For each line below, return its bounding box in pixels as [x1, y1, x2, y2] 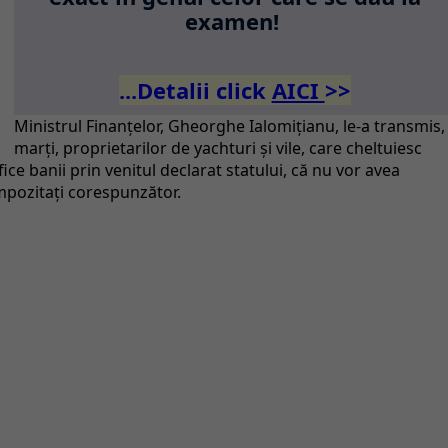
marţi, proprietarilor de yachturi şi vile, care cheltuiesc [14, 137, 423, 159]
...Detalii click [118, 75, 272, 105]
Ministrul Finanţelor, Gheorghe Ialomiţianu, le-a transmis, [14, 115, 446, 137]
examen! [184, 6, 285, 36]
